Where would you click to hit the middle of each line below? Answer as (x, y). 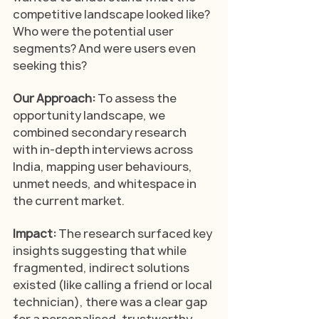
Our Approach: (55, 98)
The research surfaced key (136, 233)
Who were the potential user (94, 31)
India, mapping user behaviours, (104, 166)
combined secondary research (101, 132)
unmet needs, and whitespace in (106, 183)
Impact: (36, 233)
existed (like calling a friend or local (114, 284)
